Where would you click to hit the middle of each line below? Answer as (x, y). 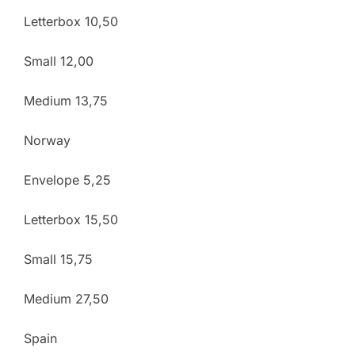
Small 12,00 (59, 61)
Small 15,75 (58, 259)
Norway (47, 140)
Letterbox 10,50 (71, 21)
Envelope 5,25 (67, 179)
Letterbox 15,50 (71, 219)
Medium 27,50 (66, 298)
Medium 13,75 (66, 100)
